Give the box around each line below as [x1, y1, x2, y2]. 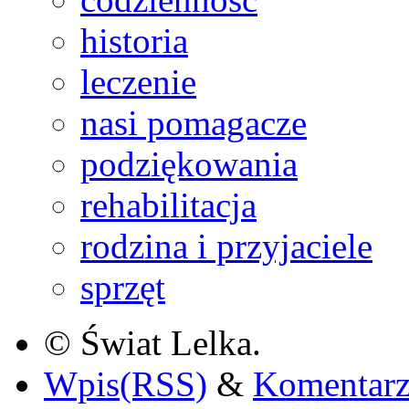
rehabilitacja [80, 185, 257, 225]
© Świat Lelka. [44, 323, 261, 363]
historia [80, 21, 188, 61]
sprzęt [80, 267, 165, 308]
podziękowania [80, 144, 298, 184]
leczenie [80, 62, 196, 102]
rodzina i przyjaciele [80, 226, 372, 267]
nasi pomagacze [80, 103, 307, 143]
